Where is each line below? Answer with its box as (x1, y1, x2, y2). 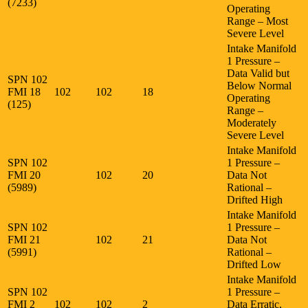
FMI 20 (8, 168, 43, 181)
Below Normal (227, 79, 291, 91)
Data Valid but (227, 67, 289, 79)
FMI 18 (8, 85, 43, 98)
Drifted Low (227, 258, 281, 270)
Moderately (227, 116, 276, 129)
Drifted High (227, 193, 283, 206)
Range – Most (227, 14, 288, 27)
